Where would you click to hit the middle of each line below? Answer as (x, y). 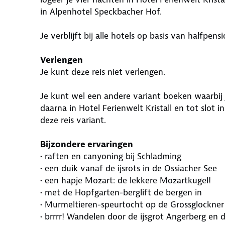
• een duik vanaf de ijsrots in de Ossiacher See (129, 168)
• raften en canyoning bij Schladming (111, 156)
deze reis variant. (73, 120)
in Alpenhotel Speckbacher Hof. (102, 12)
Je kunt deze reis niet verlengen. (103, 72)
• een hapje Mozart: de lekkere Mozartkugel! (126, 180)
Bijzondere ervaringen (88, 144)
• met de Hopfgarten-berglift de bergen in (121, 192)
